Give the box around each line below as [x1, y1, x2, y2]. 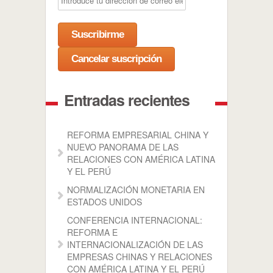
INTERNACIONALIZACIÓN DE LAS [67, 238, 203, 250]
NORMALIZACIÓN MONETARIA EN [67, 183, 205, 196]
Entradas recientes [64, 89, 190, 111]
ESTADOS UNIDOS [67, 196, 142, 208]
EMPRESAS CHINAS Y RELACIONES [67, 250, 212, 263]
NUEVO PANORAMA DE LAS [67, 141, 179, 153]
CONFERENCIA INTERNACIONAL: [67, 214, 202, 226]
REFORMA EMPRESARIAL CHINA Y [67, 129, 208, 141]
